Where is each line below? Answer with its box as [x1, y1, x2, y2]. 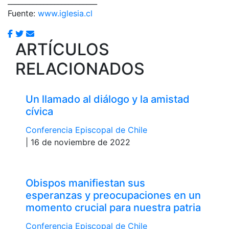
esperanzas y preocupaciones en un [26, 189, 201, 201]
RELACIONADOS [15, 58, 145, 79]
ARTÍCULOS [15, 39, 109, 59]
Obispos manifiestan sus [26, 176, 145, 189]
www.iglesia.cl [38, 8, 93, 18]
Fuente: [8, 8, 38, 18]
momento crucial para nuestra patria [26, 201, 201, 214]
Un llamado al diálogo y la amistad [26, 93, 190, 105]
